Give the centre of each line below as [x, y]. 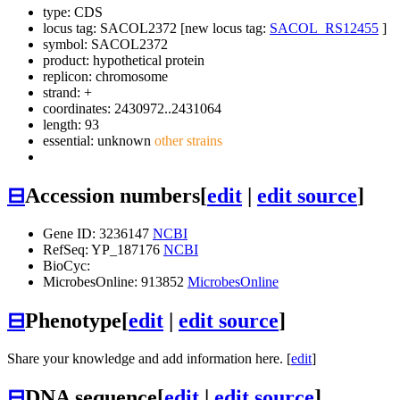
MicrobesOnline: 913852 [115, 281]
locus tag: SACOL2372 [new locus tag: [156, 29]
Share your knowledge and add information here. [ [149, 358]
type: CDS [73, 12]
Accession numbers [112, 196]
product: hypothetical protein [124, 61]
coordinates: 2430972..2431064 [132, 109]
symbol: [67, 45]
